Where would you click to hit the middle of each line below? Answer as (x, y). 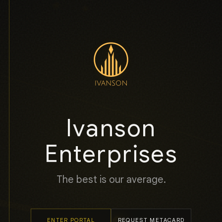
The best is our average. (111, 180)
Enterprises (111, 154)
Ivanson (111, 128)
